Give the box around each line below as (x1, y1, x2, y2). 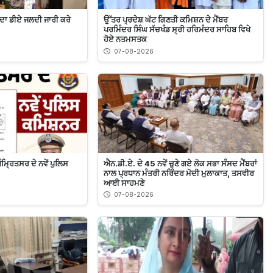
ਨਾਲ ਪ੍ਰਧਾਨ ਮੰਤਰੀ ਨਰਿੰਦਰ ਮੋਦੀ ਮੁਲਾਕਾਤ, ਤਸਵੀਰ (103, 168, 254, 178)
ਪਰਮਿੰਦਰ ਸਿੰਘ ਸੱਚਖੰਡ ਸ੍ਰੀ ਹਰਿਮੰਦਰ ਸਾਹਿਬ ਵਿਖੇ (103, 24, 250, 35)
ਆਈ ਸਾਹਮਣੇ (103, 177, 144, 188)
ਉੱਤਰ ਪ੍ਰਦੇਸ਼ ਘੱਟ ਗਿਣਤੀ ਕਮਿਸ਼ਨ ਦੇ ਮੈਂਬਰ (103, 15, 228, 25)
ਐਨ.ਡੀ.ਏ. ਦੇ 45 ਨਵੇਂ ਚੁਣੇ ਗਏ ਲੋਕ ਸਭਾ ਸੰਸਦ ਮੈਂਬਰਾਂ (103, 158, 257, 168)
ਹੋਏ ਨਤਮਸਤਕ (103, 34, 147, 44)
